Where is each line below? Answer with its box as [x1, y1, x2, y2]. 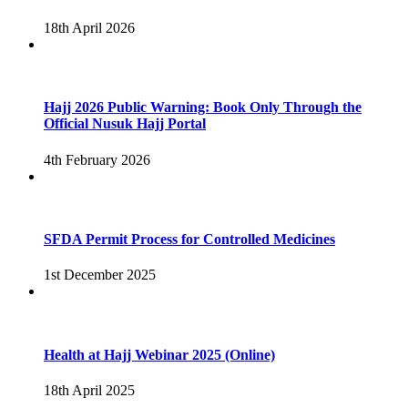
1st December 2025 [44, 267, 156, 283]
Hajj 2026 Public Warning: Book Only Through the [44, 99, 362, 116]
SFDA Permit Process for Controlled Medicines [44, 231, 335, 248]
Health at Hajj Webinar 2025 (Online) [44, 346, 275, 362]
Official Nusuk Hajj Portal [44, 116, 206, 132]
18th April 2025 [44, 382, 135, 398]
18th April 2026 [44, 20, 135, 36]
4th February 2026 [44, 151, 150, 168]
